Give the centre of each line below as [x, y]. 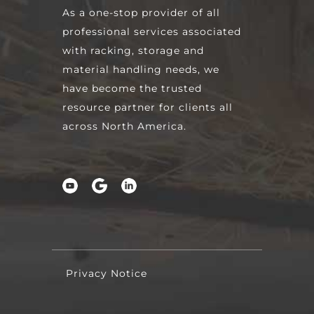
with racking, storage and [133, 50]
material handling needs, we [141, 69]
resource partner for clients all [148, 107]
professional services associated [152, 31]
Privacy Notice [107, 273]
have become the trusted [132, 88]
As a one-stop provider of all [141, 12]
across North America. [124, 126]
